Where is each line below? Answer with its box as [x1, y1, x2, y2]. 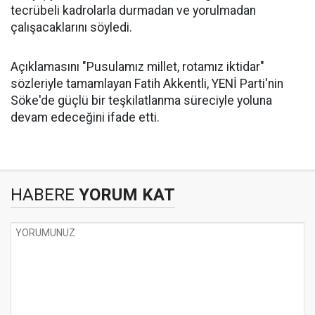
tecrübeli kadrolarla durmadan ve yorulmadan [11, 4, 256, 18]
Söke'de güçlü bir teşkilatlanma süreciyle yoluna [11, 94, 272, 108]
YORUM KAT [75, 185, 175, 205]
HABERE [11, 185, 75, 205]
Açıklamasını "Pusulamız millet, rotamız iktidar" [11, 60, 264, 74]
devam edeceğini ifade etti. [11, 110, 160, 124]
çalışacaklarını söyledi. [11, 20, 132, 34]
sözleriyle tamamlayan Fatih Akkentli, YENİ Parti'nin [11, 77, 283, 91]
